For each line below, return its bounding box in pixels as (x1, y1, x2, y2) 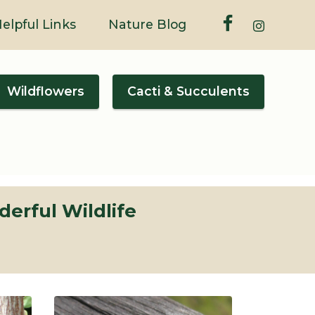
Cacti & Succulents (127, 84, 250, 99)
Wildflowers (6, 84, 84, 99)
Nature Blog (108, 17, 187, 32)
